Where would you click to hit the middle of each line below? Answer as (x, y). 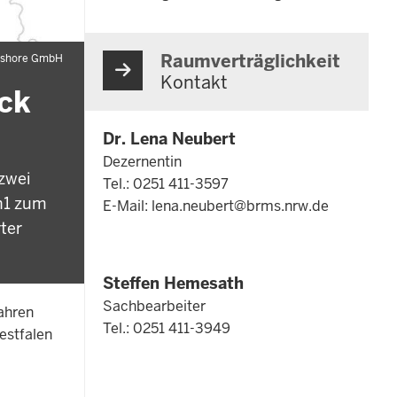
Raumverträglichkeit (250, 61)
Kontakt (194, 82)
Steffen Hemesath (173, 283)
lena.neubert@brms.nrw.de (240, 206)
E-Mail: (127, 206)
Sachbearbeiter (154, 306)
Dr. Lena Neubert (169, 138)
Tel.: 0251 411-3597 (166, 183)
